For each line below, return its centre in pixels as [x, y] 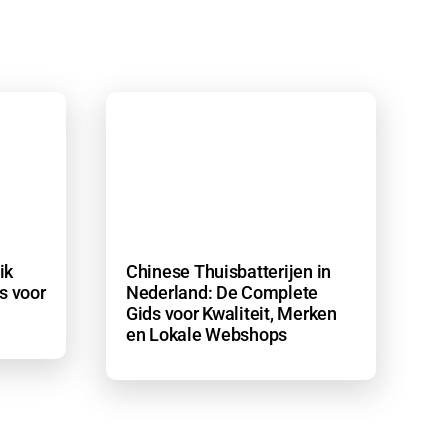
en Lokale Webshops [207, 335]
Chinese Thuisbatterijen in [228, 272]
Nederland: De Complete [222, 293]
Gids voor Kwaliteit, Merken [231, 314]
